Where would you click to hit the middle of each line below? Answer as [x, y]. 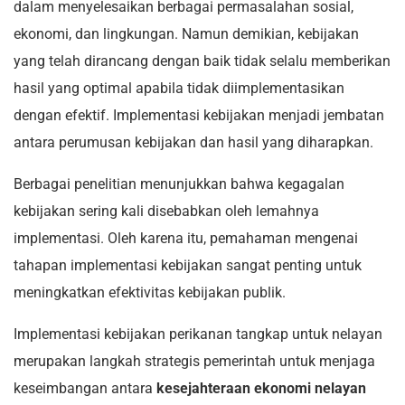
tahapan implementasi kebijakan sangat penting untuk [188, 266]
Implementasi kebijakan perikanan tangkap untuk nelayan [198, 334]
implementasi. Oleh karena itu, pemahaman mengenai [186, 239]
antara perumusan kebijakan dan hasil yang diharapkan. [193, 143]
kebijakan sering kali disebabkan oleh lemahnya [166, 212]
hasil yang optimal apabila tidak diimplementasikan [179, 89]
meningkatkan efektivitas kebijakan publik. [150, 293]
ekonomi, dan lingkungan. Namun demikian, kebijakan [186, 34]
